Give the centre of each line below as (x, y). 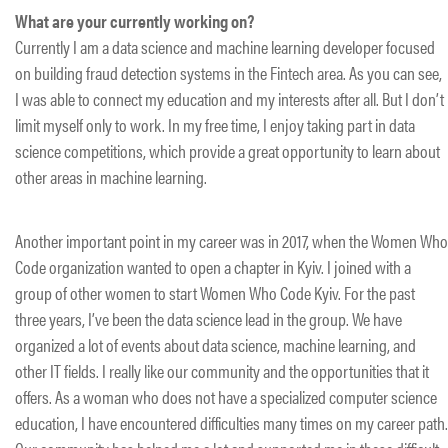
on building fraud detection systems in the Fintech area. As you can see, (228, 72)
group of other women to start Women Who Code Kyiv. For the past (215, 292)
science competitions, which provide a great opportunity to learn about (227, 150)
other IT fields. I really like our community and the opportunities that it (222, 370)
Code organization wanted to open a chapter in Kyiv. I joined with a (213, 266)
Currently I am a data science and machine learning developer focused (225, 46)
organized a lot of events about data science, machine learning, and (215, 344)
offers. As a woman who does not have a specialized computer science (226, 396)
